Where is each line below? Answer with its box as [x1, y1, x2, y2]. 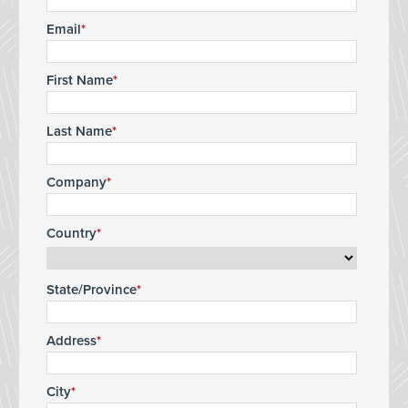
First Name [46, 71, 113, 88]
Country [46, 224, 97, 241]
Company [46, 173, 107, 190]
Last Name [46, 122, 112, 139]
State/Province [46, 280, 137, 298]
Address [46, 331, 97, 349]
